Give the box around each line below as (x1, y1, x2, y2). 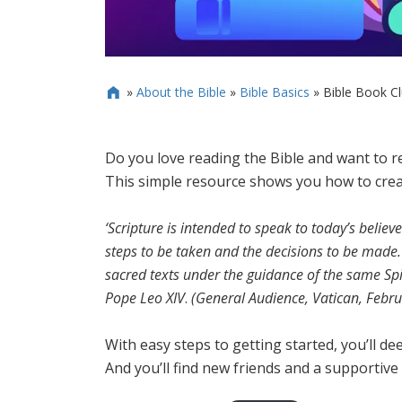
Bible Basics (239, 83, 310, 100)
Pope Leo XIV (105, 287, 185, 308)
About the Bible (135, 83, 226, 100)
